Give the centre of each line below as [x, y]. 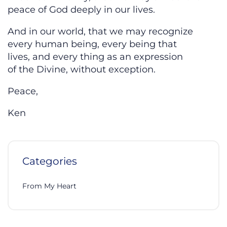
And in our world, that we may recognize [100, 32]
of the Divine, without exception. [82, 70]
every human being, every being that [92, 44]
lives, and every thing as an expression [95, 57]
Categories [50, 161]
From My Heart [49, 186]
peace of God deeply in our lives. [81, 10]
